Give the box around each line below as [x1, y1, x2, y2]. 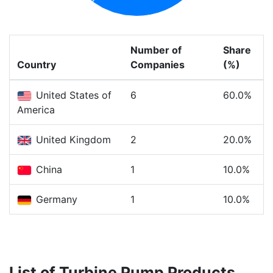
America [17, 104, 55, 116]
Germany [33, 193, 77, 205]
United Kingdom [33, 133, 111, 146]
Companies [130, 58, 185, 71]
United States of [33, 89, 112, 101]
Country [17, 58, 56, 71]
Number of [130, 44, 182, 56]
